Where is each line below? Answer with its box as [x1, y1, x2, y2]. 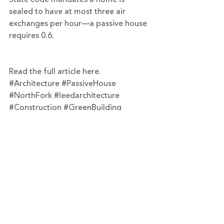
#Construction [9, 101, 61, 113]
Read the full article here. [9, 65, 101, 77]
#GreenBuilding [63, 101, 121, 113]
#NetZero [9, 125, 45, 137]
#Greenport [9, 113, 53, 125]
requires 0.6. [9, 29, 54, 41]
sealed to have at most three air [9, 5, 127, 17]
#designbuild [84, 113, 132, 125]
